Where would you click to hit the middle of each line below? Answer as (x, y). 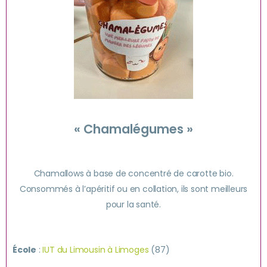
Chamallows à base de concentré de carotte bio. (133, 173)
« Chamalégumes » (133, 129)
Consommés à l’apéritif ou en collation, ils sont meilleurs (133, 189)
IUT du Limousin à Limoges (96, 250)
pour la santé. (133, 204)
